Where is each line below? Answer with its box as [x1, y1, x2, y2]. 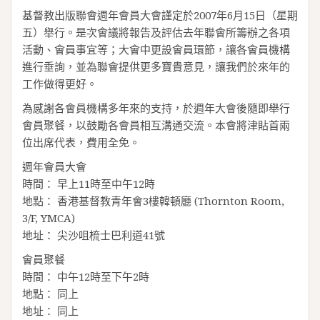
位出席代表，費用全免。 [22, 135, 140, 149]
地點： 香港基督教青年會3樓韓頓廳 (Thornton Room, [22, 194, 284, 208]
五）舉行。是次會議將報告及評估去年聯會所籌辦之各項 [22, 25, 290, 39]
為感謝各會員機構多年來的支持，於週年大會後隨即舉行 [22, 101, 290, 115]
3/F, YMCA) [22, 211, 75, 225]
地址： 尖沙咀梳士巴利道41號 [22, 228, 165, 242]
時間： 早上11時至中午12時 [22, 176, 155, 191]
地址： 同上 [22, 304, 79, 318]
